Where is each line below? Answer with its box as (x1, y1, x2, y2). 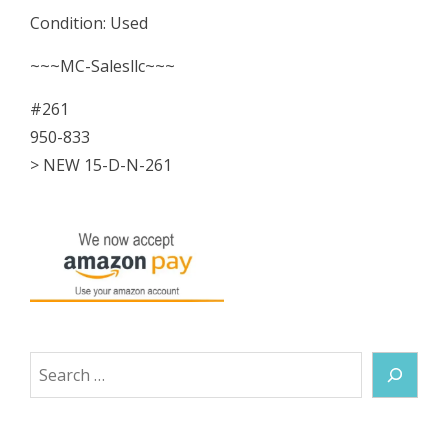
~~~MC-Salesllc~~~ (30, 55, 175, 78)
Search (29, 354, 83, 377)
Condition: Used (30, 12, 148, 35)
